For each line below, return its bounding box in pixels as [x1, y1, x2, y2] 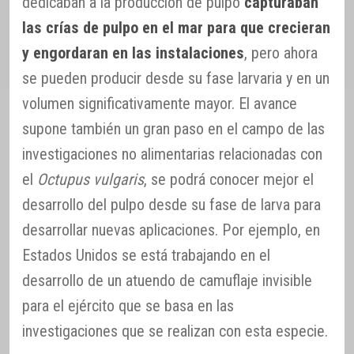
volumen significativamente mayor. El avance [22, 94, 297, 114]
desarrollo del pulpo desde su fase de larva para [22, 195, 321, 215]
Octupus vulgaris [37, 170, 144, 190]
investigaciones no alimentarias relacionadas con [22, 145, 322, 164]
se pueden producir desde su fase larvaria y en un [22, 69, 330, 88]
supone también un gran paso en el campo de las [22, 119, 325, 139]
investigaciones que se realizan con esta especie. [22, 322, 328, 341]
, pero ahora [244, 43, 318, 63]
